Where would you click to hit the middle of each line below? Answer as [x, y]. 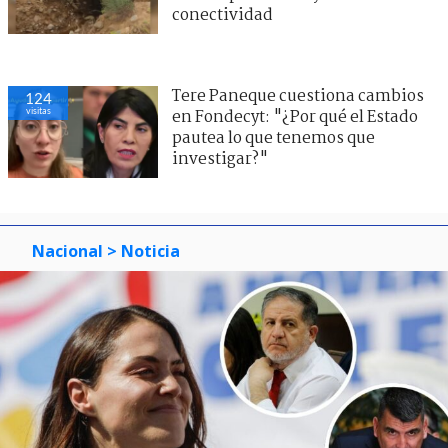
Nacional [67, 250]
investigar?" [220, 159]
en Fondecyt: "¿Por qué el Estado [295, 117]
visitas [38, 110]
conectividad [222, 15]
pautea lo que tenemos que [273, 138]
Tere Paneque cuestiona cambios [298, 96]
